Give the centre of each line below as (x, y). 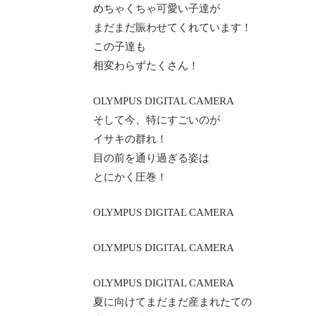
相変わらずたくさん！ (146, 66)
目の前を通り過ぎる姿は (151, 158)
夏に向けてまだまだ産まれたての (172, 302)
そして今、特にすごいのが (157, 120)
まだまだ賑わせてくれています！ (172, 28)
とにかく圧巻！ (130, 177)
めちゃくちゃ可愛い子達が (157, 8)
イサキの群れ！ (130, 139)
